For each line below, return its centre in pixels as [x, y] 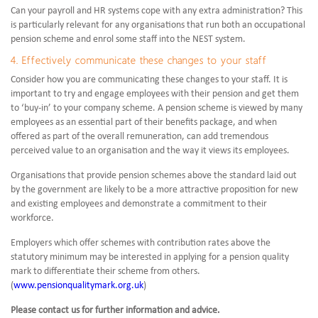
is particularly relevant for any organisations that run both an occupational [158, 26]
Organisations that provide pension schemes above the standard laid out [154, 176]
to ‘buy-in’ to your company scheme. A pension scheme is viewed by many [157, 109]
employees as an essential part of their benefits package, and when [144, 123]
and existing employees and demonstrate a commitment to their [139, 204]
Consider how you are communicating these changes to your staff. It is [149, 80]
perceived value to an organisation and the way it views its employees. [150, 151]
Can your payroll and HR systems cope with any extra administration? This [157, 11]
